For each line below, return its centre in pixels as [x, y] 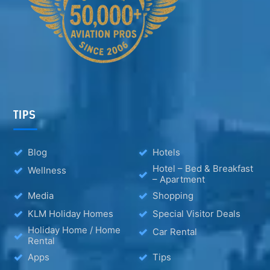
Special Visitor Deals [196, 213]
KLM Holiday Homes [71, 213]
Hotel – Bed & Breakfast [203, 169]
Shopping [173, 195]
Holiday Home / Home [74, 230]
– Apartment [179, 180]
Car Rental [175, 231]
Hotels [166, 152]
